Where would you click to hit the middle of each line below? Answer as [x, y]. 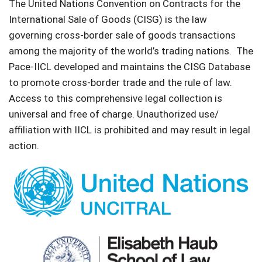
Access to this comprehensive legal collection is [116, 98]
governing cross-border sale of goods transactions [122, 35]
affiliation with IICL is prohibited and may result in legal [130, 130]
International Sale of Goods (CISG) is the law [108, 19]
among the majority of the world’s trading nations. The [131, 51]
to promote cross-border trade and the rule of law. [122, 82]
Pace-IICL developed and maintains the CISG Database [130, 67]
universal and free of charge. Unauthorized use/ [114, 114]
